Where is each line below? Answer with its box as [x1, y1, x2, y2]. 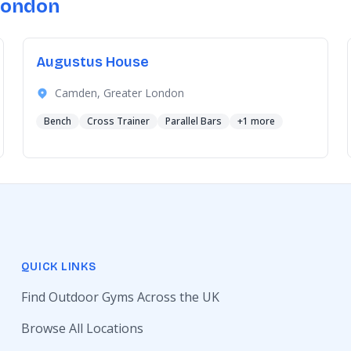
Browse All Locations [20, 320, 143, 337]
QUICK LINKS [20, 260, 96, 273]
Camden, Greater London [55, 85, 185, 100]
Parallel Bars [165, 114, 223, 128]
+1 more [237, 114, 276, 128]
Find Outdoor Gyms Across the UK [20, 288, 219, 306]
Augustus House [36, 53, 150, 71]
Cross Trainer [87, 114, 150, 128]
